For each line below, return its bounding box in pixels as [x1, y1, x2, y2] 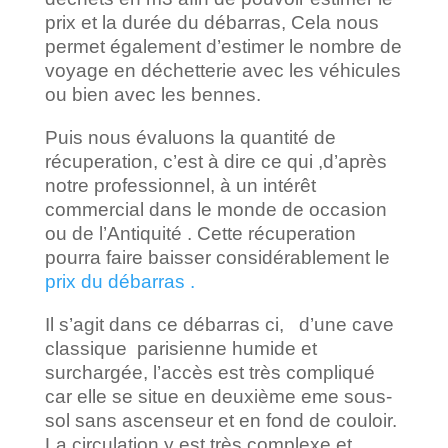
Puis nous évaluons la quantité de [44, 126, 336, 148]
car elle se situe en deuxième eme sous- [44, 385, 392, 407]
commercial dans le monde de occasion [44, 198, 387, 220]
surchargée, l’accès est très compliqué [44, 361, 375, 383]
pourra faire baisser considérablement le [44, 246, 390, 268]
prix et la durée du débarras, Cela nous [44, 11, 379, 33]
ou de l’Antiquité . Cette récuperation [44, 222, 356, 244]
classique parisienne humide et [44, 337, 317, 359]
